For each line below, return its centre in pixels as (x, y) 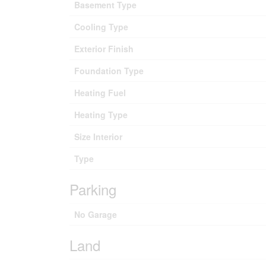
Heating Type (101, 115)
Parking (93, 189)
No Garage (96, 214)
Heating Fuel (100, 93)
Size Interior (98, 137)
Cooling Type (101, 27)
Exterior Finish (104, 49)
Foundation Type (109, 71)
